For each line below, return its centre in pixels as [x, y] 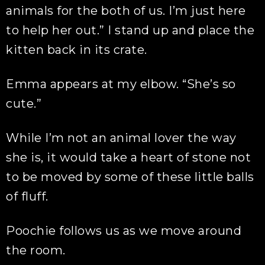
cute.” [24, 104]
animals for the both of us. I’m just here [126, 11]
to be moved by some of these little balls [130, 177]
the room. [36, 250]
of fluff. [27, 196]
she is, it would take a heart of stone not [129, 157]
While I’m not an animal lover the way [121, 138]
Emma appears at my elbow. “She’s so [121, 84]
